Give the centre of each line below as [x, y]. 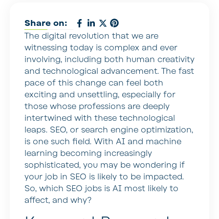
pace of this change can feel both [94, 83]
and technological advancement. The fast [109, 71]
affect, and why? [58, 200]
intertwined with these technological [100, 118]
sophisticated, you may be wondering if [105, 165]
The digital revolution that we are [91, 36]
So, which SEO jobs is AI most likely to [101, 188]
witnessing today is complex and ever [101, 48]
